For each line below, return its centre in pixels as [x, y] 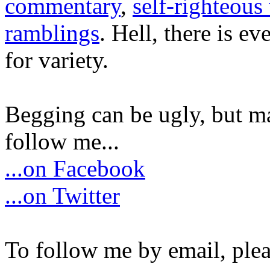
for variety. [57, 60]
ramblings [52, 33]
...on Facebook [75, 168]
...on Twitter [62, 195]
